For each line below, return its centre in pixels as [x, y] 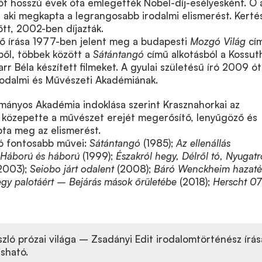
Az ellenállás [203, 143]
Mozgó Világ [218, 41]
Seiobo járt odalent [72, 168]
